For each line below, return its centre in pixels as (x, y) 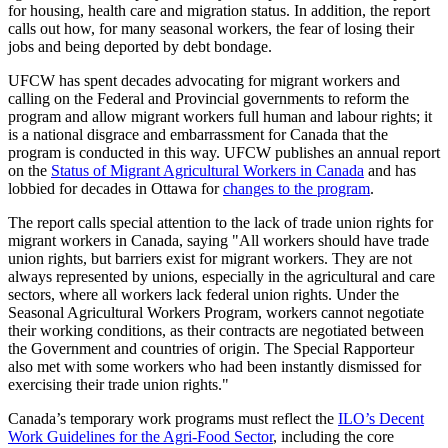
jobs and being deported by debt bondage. (140, 47)
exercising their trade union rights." (118, 385)
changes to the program (296, 189)
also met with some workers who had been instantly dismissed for (214, 367)
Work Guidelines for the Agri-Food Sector (140, 437)
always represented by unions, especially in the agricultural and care (221, 277)
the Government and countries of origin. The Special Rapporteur (211, 349)
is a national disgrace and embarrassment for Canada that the (198, 135)
